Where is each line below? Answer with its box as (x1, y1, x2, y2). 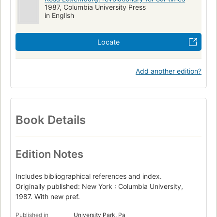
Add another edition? (136, 67, 201, 76)
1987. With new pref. (15, 192, 80, 201)
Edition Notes (15, 147, 83, 160)
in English (45, 11, 75, 20)
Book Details (15, 112, 86, 127)
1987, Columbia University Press (45, 3, 146, 12)
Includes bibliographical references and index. (15, 171, 162, 180)
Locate (97, 38, 120, 46)
